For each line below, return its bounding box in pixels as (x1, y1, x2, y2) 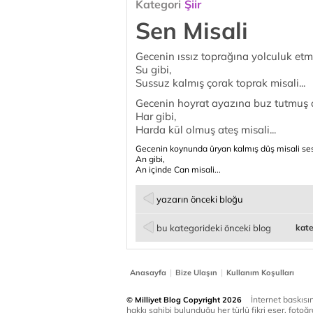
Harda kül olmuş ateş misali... (136, 123, 276, 136)
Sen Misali (136, 16, 248, 45)
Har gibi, (136, 110, 176, 123)
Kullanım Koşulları (226, 268, 294, 277)
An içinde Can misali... (136, 164, 221, 175)
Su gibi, (136, 63, 171, 76)
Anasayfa (130, 268, 166, 277)
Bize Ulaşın (175, 268, 217, 277)
